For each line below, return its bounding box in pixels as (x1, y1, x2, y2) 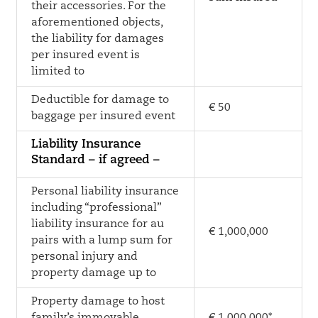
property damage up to (31, 268, 156, 279)
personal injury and (31, 251, 138, 263)
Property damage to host (31, 296, 165, 307)
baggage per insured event (31, 111, 175, 122)
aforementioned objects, (31, 17, 163, 28)
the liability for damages (31, 33, 164, 45)
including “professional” (31, 202, 162, 214)
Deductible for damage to (31, 94, 169, 106)
